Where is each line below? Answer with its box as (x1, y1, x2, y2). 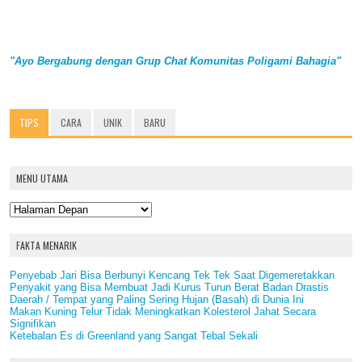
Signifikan (10, 317, 56, 330)
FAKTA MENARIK (16, 238, 77, 252)
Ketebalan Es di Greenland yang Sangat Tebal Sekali (10, 329, 258, 342)
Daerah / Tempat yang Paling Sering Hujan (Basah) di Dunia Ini (10, 293, 304, 305)
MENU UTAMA (16, 170, 68, 185)
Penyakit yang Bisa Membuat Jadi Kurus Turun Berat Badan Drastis (10, 280, 329, 293)
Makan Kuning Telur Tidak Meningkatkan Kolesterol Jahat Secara (10, 305, 316, 318)
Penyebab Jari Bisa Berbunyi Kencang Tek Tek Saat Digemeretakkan (10, 268, 335, 281)
